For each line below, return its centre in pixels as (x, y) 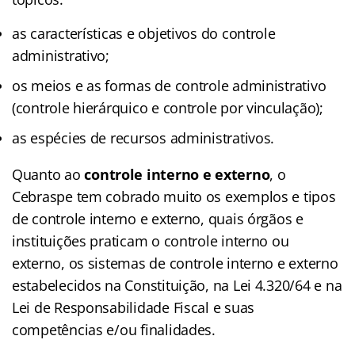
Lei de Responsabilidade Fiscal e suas (134, 307)
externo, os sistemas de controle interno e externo (175, 263)
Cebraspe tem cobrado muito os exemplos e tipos (174, 196)
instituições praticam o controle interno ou (151, 240)
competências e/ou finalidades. (118, 329)
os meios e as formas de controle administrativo (169, 85)
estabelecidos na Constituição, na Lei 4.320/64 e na (177, 285)
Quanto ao (48, 174)
